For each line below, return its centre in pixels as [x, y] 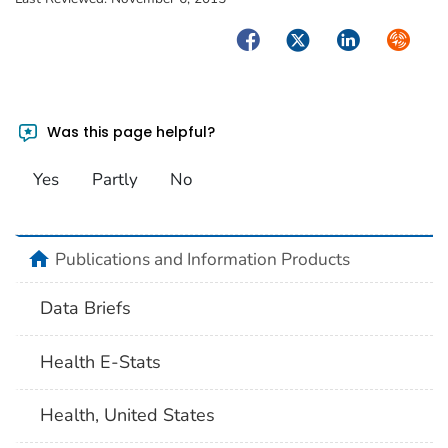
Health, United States [128, 415]
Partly [114, 180]
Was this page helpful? [129, 131]
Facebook [271, 38]
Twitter [310, 38]
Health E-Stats [101, 361]
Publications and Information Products [202, 258]
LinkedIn [366, 38]
